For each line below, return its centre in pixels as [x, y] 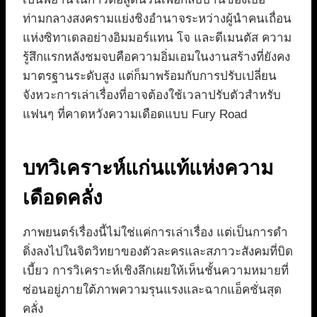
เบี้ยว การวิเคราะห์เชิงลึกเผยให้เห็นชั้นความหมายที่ [156, 270]
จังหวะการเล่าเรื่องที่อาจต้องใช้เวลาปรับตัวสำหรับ [152, 95]
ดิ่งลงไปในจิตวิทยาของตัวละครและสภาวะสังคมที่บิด [158, 251]
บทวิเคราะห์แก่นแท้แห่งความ [148, 168]
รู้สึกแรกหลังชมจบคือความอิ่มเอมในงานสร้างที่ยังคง [156, 57]
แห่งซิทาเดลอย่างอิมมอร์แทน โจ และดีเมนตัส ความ [157, 38]
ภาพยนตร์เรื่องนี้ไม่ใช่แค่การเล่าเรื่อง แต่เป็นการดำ [155, 232]
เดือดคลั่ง [63, 197]
